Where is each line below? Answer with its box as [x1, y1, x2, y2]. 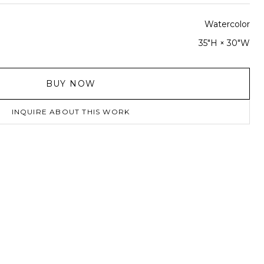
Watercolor [204, 19, 250, 29]
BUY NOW [45, 78, 96, 89]
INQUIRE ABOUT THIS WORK [11, 107, 130, 116]
